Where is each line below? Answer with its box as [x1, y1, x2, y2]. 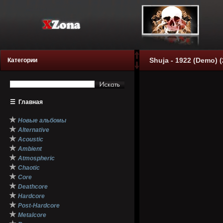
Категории [7, 57, 37, 64]
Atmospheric [18, 155, 55, 162]
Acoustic [18, 136, 43, 143]
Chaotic [18, 164, 40, 171]
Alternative [18, 126, 49, 133]
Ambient [18, 145, 42, 152]
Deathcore [18, 183, 48, 190]
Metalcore [18, 212, 46, 219]
